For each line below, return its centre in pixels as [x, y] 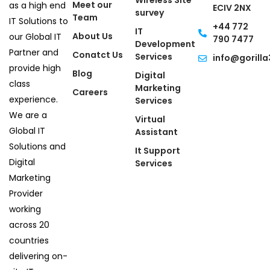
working [25, 209]
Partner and [34, 53]
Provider [26, 194]
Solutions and [37, 147]
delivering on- [38, 256]
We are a [28, 115]
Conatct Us [97, 55]
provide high [35, 68]
